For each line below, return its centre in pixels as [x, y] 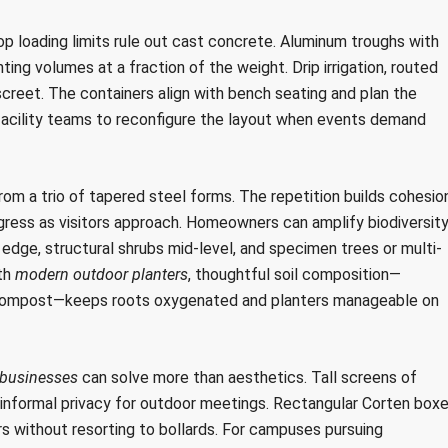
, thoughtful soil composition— [294, 274]
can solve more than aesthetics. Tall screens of [247, 377]
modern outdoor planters [101, 274]
